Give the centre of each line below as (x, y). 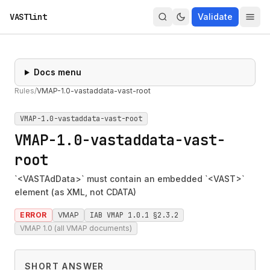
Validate (215, 17)
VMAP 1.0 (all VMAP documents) (76, 228)
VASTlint (28, 17)
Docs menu (57, 72)
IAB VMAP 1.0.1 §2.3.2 (134, 215)
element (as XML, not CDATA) (75, 192)
